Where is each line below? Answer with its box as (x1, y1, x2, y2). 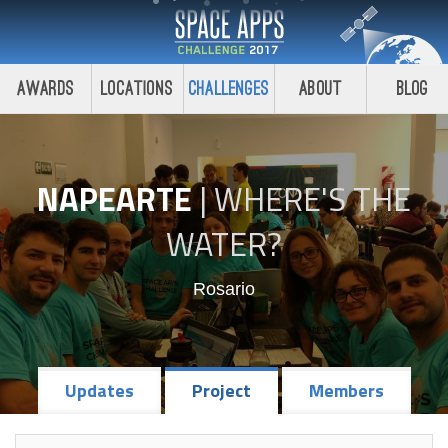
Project (191, 376, 251, 404)
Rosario (193, 278, 255, 299)
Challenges (188, 80, 269, 97)
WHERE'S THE (214, 173, 411, 224)
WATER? (166, 218, 282, 269)
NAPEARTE (37, 173, 192, 224)
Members (308, 376, 384, 404)
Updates (64, 376, 134, 404)
